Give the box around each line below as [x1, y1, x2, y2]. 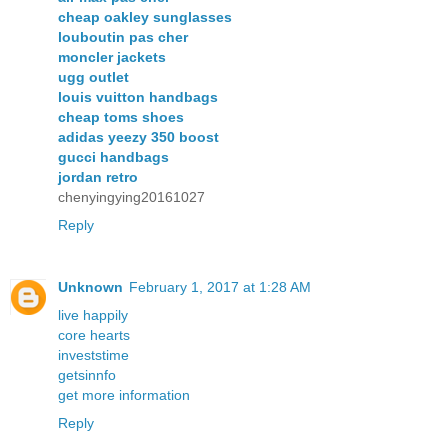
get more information [58, 386, 190, 403]
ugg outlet [58, 68, 129, 85]
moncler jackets [58, 48, 166, 65]
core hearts [58, 326, 130, 343]
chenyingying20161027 [58, 188, 205, 205]
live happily [58, 306, 128, 323]
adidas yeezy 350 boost [58, 128, 219, 145]
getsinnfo [58, 366, 116, 383]
